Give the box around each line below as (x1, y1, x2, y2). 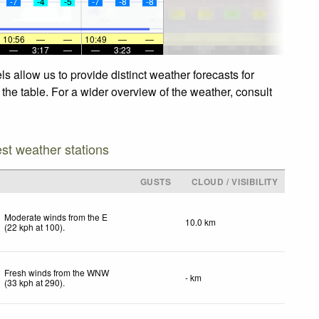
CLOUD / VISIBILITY (191, 174, 278, 188)
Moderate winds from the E (4, 210, 108, 223)
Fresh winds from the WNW (4, 266, 110, 278)
